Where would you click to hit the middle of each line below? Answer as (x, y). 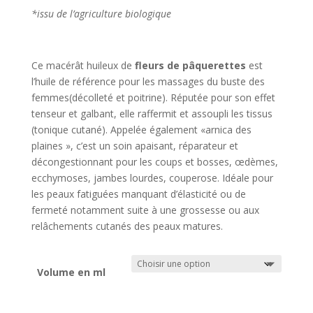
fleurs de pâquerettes (190, 66)
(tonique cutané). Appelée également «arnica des (141, 130)
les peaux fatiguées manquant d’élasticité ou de (138, 194)
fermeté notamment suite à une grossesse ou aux (145, 210)
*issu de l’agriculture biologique (101, 14)
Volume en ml (71, 272)
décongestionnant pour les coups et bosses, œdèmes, (154, 162)
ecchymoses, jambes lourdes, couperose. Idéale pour (152, 178)
